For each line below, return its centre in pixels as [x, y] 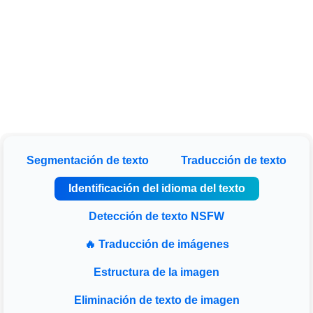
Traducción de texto [234, 161]
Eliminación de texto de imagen [156, 300]
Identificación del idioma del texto [156, 189]
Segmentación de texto [88, 161]
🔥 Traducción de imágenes [156, 245]
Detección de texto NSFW [156, 217]
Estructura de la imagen [156, 272]
